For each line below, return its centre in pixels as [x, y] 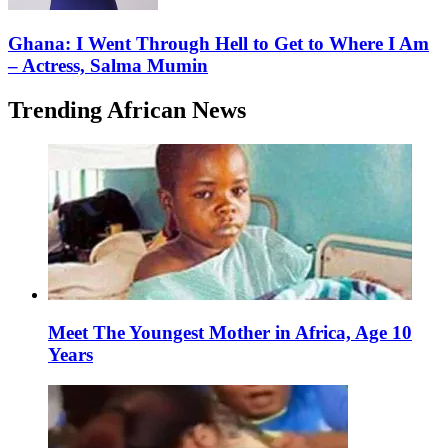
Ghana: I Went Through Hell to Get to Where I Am [218, 43]
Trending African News [127, 109]
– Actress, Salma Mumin [108, 65]
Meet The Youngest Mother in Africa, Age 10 [230, 333]
